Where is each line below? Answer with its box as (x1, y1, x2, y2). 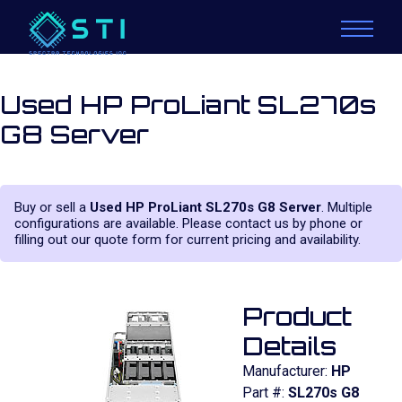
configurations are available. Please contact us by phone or (14, 215, 363, 232)
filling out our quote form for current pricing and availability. (14, 232, 361, 248)
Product (242, 301, 352, 332)
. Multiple (321, 199, 372, 215)
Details (242, 330, 336, 362)
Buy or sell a (14, 199, 90, 215)
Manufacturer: (242, 363, 331, 380)
